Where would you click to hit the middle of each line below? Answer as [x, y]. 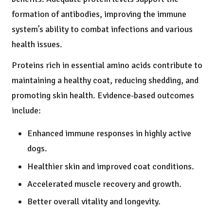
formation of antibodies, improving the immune [99, 14]
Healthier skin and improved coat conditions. [111, 166]
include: [26, 111]
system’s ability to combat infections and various [102, 29]
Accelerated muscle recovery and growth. [104, 184]
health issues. [37, 45]
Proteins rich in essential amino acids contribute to [107, 65]
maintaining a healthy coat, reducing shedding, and [105, 81]
